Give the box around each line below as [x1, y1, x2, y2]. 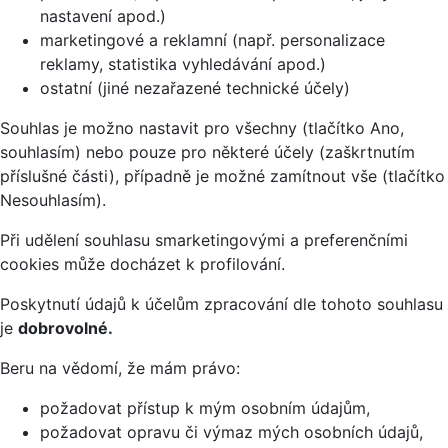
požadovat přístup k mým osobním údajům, [40, 398, 370, 419]
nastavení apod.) [40, 6, 166, 27]
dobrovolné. [18, 318, 113, 339]
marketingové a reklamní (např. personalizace [40, 30, 385, 51]
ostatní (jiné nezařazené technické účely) [40, 78, 350, 99]
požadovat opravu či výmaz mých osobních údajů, [40, 422, 423, 443]
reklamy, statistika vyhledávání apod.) [40, 54, 326, 75]
